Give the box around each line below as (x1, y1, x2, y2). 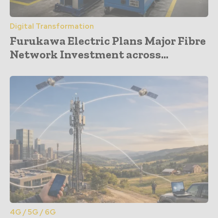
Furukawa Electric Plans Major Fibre (10, 33, 206, 48)
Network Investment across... (10, 47, 168, 61)
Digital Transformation (10, 21, 94, 31)
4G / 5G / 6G (10, 207, 56, 217)
